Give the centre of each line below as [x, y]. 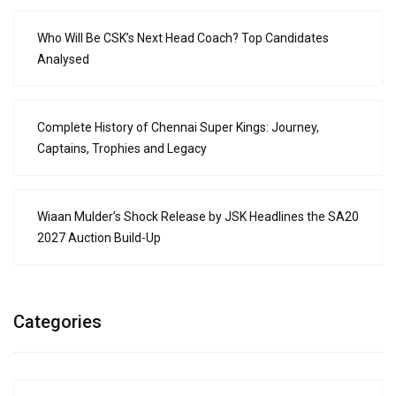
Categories [57, 321]
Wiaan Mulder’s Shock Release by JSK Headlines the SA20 [198, 216]
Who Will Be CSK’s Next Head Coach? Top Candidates [183, 38]
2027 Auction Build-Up [99, 237]
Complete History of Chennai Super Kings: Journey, [178, 127]
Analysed [63, 59]
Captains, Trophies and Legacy [122, 148]
